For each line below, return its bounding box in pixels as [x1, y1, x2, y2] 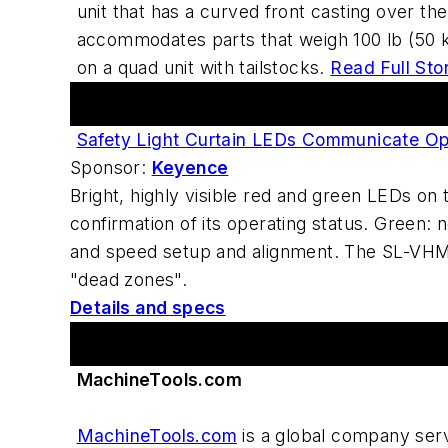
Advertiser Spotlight [78, 333, 257, 355]
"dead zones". [70, 269, 188, 291]
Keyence [151, 157, 229, 179]
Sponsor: [70, 157, 152, 179]
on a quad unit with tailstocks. [76, 57, 331, 79]
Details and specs [70, 297, 226, 319]
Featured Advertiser [78, 93, 257, 115]
